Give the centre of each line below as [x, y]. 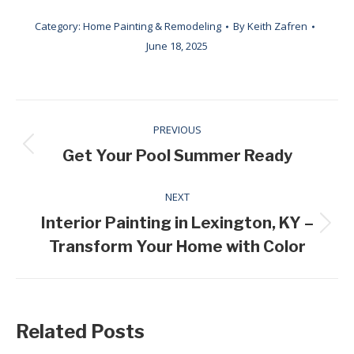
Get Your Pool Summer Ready [177, 156]
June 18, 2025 [177, 46]
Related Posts [80, 332]
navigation [83, 151]
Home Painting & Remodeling [152, 26]
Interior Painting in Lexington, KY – [177, 223]
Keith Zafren [277, 26]
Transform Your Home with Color [177, 247]
